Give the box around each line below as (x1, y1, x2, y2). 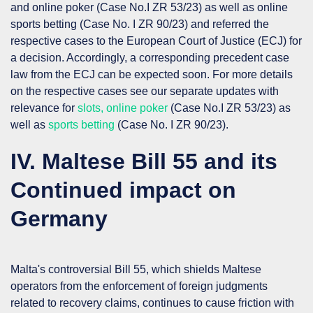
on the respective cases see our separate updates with (10, 85, 279, 97)
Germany (10, 205, 114, 231)
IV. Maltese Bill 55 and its (10, 148, 277, 174)
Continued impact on (10, 177, 236, 203)
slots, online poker (78, 101, 168, 114)
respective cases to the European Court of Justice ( (10, 34, 261, 47)
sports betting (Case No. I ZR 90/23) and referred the (10, 17, 269, 30)
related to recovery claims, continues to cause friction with (10, 296, 294, 309)
